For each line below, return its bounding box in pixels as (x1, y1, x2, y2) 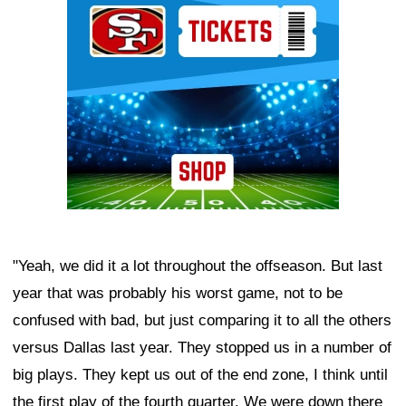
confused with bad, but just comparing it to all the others (13, 312, 391, 330)
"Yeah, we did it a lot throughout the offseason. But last (13, 257, 382, 275)
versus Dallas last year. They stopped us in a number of (13, 339, 391, 357)
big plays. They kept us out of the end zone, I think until (13, 366, 388, 384)
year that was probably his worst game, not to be (13, 285, 343, 303)
